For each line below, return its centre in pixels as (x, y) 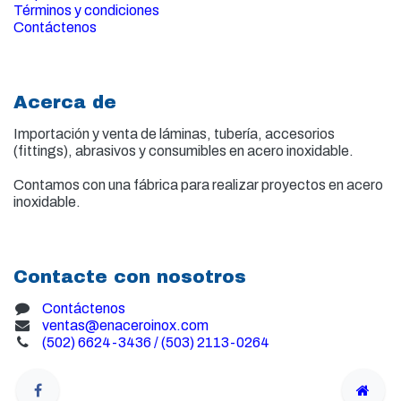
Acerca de (65, 102)
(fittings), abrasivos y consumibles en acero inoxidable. (183, 151)
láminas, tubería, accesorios (247, 134)
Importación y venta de (86, 134)
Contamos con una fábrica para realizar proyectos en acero (198, 185)
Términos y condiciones (86, 11)
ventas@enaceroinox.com (125, 326)
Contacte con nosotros (130, 277)
